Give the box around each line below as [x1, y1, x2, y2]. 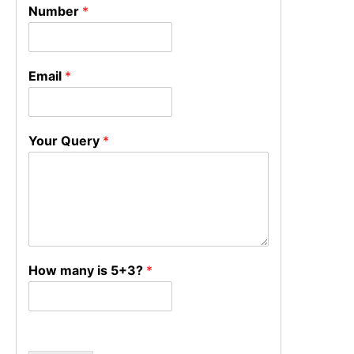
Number [28, 2, 82, 19]
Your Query [28, 132, 103, 149]
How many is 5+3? [28, 262, 146, 278]
